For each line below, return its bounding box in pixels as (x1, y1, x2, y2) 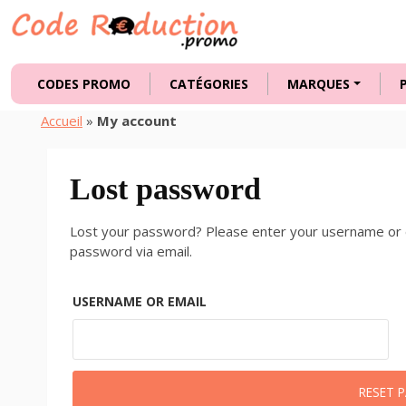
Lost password (70, 172, 261, 206)
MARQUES (287, 75, 350, 92)
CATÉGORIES (169, 75, 248, 92)
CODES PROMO (37, 75, 130, 92)
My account (97, 111, 177, 130)
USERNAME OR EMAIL (72, 292, 207, 310)
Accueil (41, 111, 82, 130)
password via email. (70, 242, 192, 260)
